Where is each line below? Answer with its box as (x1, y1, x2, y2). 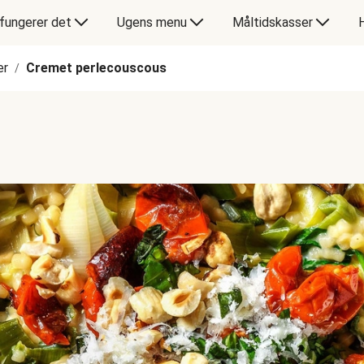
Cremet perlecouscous (26, 60, 167, 76)
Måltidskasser (232, 15, 313, 30)
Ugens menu (116, 15, 187, 30)
